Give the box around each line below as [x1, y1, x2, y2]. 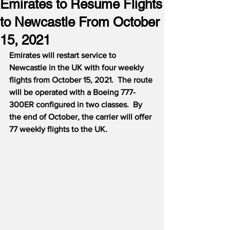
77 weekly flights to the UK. [9, 125, 107, 133]
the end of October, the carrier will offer [9, 112, 154, 121]
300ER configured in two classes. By [9, 100, 144, 109]
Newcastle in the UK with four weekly [9, 63, 146, 72]
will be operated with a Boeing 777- [9, 88, 136, 97]
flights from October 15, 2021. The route [9, 75, 155, 84]
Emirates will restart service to [9, 51, 118, 60]
